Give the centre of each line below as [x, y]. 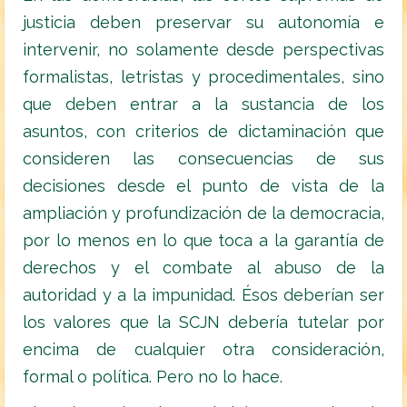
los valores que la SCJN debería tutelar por [203, 323]
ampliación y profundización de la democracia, [203, 213]
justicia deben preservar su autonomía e [203, 23]
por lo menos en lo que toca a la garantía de [203, 241]
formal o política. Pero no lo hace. [153, 377]
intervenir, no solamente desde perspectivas [203, 50]
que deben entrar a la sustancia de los [203, 104]
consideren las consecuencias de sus [203, 159]
